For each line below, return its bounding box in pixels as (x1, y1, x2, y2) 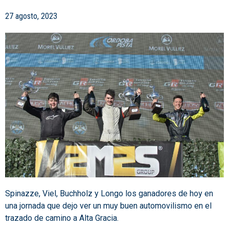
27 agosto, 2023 (5, 11, 57, 21)
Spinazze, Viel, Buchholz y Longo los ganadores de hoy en (5, 189, 213, 199)
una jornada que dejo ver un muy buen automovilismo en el (5, 201, 212, 211)
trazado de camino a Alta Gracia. (5, 213, 119, 223)
